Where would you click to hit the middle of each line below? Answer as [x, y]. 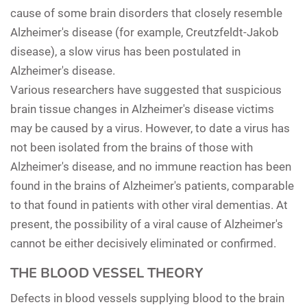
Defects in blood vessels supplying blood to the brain [147, 298]
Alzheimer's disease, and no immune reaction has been [151, 166]
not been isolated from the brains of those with [132, 147]
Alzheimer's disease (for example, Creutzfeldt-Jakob [145, 32]
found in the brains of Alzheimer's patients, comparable [152, 185]
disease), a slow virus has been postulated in [125, 51]
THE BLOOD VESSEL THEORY [107, 273]
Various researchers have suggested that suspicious [146, 89]
